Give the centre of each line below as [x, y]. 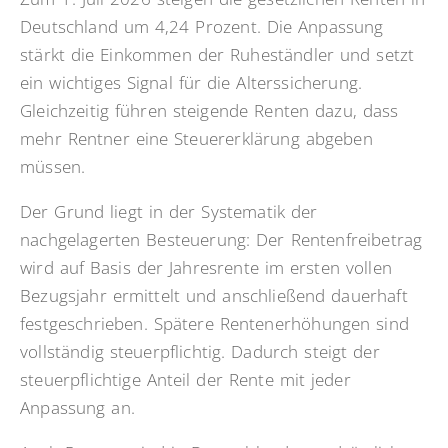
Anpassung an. [77, 408]
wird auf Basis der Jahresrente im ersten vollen [206, 268]
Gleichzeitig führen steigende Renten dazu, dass [209, 111]
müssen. [53, 167]
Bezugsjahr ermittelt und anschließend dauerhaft [214, 296]
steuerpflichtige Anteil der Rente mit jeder [185, 380]
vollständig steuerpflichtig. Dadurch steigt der [200, 352]
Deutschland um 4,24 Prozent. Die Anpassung [202, 27]
